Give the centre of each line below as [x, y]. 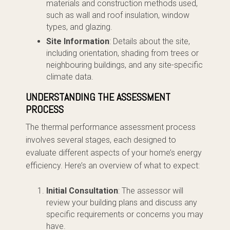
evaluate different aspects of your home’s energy [114, 153]
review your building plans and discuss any [122, 203]
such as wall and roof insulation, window [118, 15]
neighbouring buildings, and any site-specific [124, 65]
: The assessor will [151, 191]
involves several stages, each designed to [101, 140]
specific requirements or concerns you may [125, 214]
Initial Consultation [82, 191]
